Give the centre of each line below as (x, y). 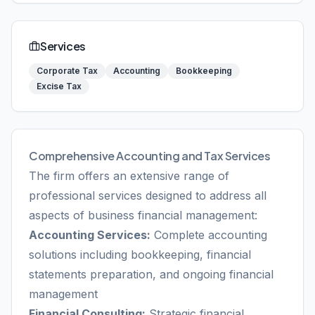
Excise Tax (59, 86)
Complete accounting (209, 235)
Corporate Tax (67, 71)
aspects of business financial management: (143, 215)
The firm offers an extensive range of (129, 176)
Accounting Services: (90, 235)
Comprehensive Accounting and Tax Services (150, 156)
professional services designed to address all (148, 195)
